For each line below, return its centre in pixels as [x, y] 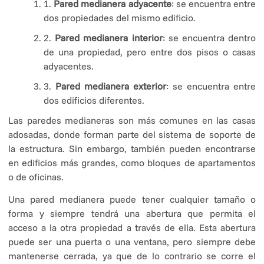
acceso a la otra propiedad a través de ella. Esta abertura [132, 228]
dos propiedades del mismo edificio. [120, 17]
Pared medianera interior [109, 37]
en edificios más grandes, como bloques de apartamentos [132, 162]
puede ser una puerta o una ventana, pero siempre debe [132, 242]
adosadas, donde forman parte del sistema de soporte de [132, 134]
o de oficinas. [36, 176]
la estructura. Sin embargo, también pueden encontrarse [132, 148]
